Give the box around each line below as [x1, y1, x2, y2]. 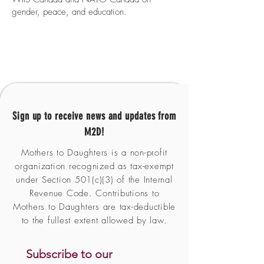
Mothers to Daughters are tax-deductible [12, 201, 176, 213]
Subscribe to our [26, 247, 113, 261]
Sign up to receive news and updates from [12, 110, 176, 123]
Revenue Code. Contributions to [29, 187, 160, 199]
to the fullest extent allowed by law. [21, 214, 167, 226]
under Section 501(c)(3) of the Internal [16, 174, 173, 186]
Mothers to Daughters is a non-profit [21, 147, 167, 159]
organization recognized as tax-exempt [15, 160, 174, 172]
